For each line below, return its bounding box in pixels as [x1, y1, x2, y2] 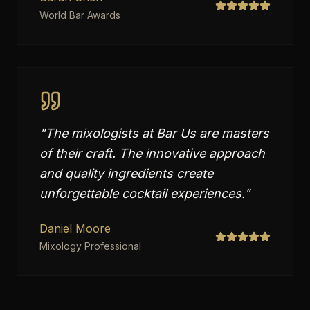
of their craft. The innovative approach [39, 146, 265, 161]
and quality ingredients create [39, 166, 213, 181]
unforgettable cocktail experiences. [39, 186, 244, 201]
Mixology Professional [39, 240, 141, 252]
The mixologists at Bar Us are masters [45, 126, 269, 140]
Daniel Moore [39, 221, 111, 235]
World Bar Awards [39, 9, 120, 21]
